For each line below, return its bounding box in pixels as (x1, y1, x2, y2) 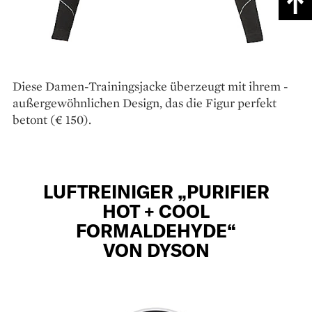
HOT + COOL (102, 199, 210, 221)
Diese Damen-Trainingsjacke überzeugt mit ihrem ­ (13, 77, 288, 94)
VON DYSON (102, 238, 210, 260)
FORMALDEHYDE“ (76, 219, 236, 241)
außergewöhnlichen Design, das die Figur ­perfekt (13, 94, 276, 111)
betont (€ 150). (13, 111, 91, 127)
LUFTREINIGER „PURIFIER (42, 180, 270, 202)
